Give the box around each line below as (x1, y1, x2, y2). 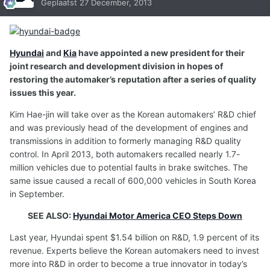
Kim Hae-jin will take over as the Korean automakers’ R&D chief (10, 108, 256, 119)
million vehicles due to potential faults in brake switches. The (10, 162, 248, 172)
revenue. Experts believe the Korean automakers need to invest (10, 245, 259, 256)
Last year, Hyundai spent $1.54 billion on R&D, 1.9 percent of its (10, 231, 259, 242)
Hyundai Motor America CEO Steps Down (73, 210, 242, 221)
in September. (10, 188, 64, 199)
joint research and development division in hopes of (10, 60, 223, 71)
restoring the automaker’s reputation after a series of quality (10, 74, 256, 84)
